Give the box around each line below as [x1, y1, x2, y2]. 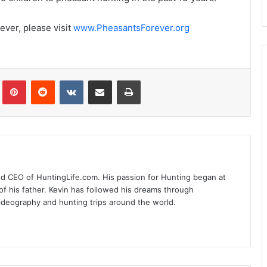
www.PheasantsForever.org [73, 22, 190, 34]
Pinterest [25, 75, 60, 85]
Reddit [54, 75, 78, 85]
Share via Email [111, 75, 131, 85]
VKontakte [82, 75, 121, 85]
